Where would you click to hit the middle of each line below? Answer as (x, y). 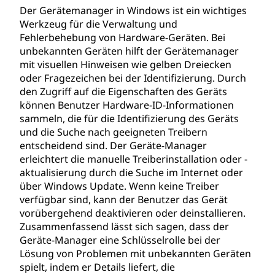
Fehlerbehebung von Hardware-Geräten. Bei (122, 37)
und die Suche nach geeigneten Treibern (114, 132)
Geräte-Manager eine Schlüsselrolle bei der (120, 240)
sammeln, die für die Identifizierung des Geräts (129, 118)
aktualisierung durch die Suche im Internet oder (131, 172)
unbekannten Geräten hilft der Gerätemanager (129, 51)
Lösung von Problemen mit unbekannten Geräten (135, 254)
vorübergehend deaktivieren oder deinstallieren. (133, 213)
